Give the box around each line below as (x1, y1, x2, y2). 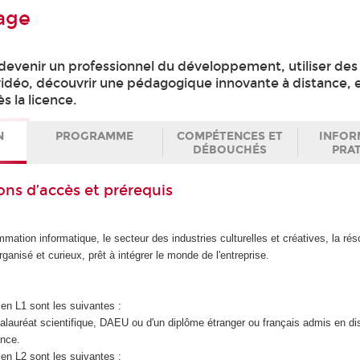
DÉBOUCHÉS (192, 142, 267, 157)
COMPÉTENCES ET (176, 129, 283, 143)
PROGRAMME (55, 129, 134, 143)
